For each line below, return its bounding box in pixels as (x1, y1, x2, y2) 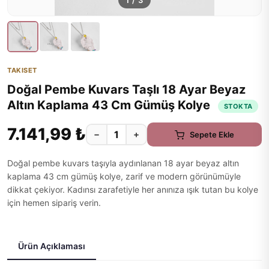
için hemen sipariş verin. (7, 198, 101, 208)
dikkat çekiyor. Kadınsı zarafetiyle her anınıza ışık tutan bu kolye (7, 184, 258, 195)
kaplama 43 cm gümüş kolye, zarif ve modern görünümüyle (7, 171, 241, 181)
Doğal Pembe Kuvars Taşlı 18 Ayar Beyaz (7, 82, 246, 97)
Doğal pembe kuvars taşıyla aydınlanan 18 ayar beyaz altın (7, 158, 239, 168)
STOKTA (224, 101, 253, 110)
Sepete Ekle (190, 129, 234, 139)
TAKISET (7, 66, 37, 74)
